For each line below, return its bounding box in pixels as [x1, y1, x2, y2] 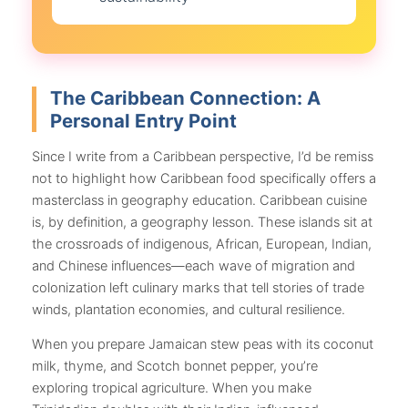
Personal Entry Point [50, 109, 237, 133]
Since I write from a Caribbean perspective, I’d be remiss [32, 148, 373, 165]
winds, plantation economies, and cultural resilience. [32, 301, 345, 318]
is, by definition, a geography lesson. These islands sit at [32, 213, 372, 230]
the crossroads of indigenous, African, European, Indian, [32, 235, 372, 252]
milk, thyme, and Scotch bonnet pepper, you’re [32, 358, 318, 375]
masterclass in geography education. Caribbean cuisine [32, 191, 367, 209]
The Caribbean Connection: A [50, 87, 321, 110]
